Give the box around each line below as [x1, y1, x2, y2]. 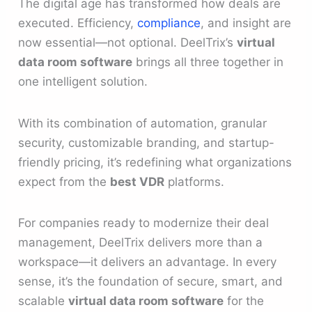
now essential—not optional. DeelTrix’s [18, 36, 237, 50]
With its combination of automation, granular [18, 116, 267, 130]
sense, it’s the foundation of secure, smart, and [18, 274, 283, 288]
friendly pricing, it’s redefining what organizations [18, 155, 292, 169]
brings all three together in [132, 55, 284, 70]
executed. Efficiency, [18, 16, 138, 31]
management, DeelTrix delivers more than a [18, 235, 263, 249]
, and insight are [201, 16, 292, 31]
